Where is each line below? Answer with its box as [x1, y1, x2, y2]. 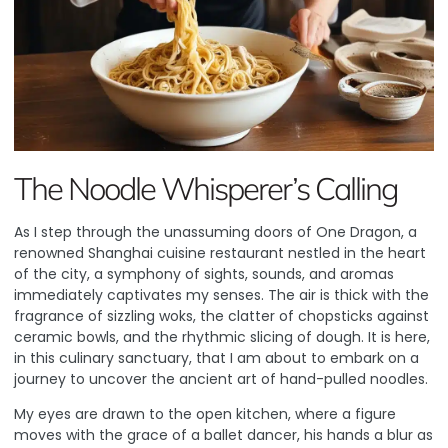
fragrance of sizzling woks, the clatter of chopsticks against [14, 305, 429, 326]
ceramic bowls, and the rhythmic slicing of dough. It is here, [14, 326, 430, 347]
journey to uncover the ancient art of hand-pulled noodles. [14, 368, 428, 389]
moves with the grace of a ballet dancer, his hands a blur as [14, 425, 433, 446]
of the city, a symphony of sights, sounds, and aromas [14, 263, 394, 284]
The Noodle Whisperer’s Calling [14, 168, 398, 208]
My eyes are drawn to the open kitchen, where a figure [14, 404, 396, 425]
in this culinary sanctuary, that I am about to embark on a [14, 347, 419, 368]
